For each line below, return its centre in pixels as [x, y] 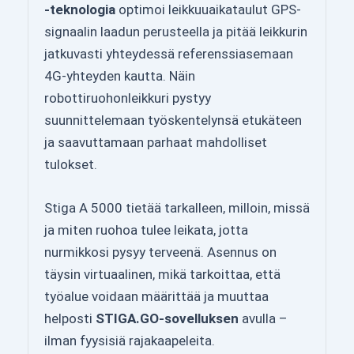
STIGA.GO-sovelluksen [167, 318]
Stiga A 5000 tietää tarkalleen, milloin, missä [177, 207]
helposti [70, 318]
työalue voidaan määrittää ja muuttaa [156, 296]
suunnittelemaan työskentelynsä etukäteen [173, 120]
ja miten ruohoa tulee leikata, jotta [146, 230]
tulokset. [71, 164]
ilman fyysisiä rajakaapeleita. [130, 340]
